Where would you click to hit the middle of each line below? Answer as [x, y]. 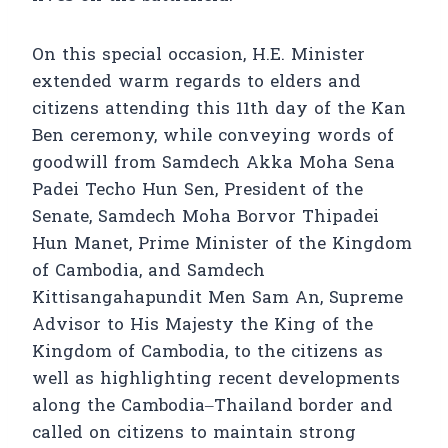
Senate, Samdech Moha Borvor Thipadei [205, 217]
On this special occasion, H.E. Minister [198, 55]
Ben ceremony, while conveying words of [213, 136]
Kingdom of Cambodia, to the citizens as [207, 352]
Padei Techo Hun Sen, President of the [197, 190]
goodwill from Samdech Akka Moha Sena [213, 163]
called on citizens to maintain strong [194, 433]
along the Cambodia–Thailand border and [212, 406]
